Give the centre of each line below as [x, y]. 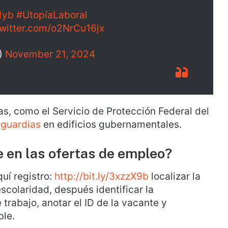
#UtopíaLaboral [52, 15]
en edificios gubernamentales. [111, 124]
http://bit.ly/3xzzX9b [102, 176]
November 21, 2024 [50, 54]
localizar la [175, 176]
